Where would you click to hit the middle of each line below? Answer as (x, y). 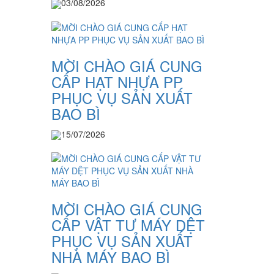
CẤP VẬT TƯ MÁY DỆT (128, 224)
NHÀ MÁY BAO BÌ (110, 256)
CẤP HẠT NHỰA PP (117, 81)
